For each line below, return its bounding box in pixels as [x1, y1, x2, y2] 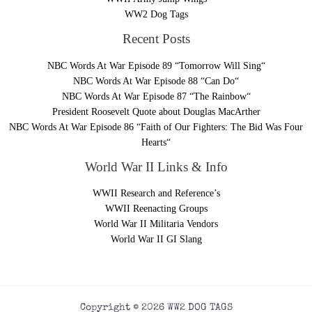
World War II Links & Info [84, 159, 228, 174]
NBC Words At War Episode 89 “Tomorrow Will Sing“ [47, 60, 265, 71]
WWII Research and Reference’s [92, 188, 220, 199]
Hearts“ [141, 136, 171, 148]
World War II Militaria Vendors [94, 219, 218, 230]
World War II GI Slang [110, 234, 202, 245]
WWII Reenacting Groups [104, 203, 208, 214]
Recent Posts [122, 31, 190, 47]
